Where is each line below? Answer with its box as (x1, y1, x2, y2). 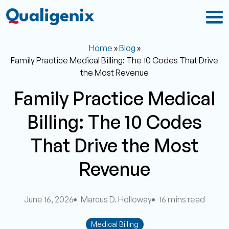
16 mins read (159, 194, 205, 204)
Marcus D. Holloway (81, 194, 152, 204)
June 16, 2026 (24, 194, 74, 204)
